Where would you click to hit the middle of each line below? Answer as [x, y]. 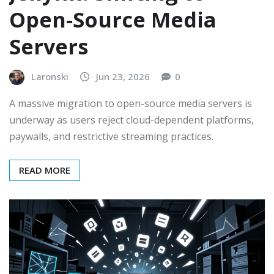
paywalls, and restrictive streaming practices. [111, 136]
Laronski [50, 77]
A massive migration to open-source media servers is [131, 103]
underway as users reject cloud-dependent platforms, [131, 120]
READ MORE [45, 170]
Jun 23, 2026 [123, 77]
